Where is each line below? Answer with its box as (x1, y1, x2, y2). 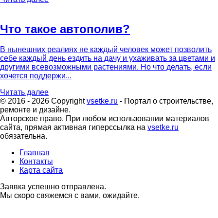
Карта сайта (19, 166, 63, 175)
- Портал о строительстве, (118, 97, 213, 106)
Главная (19, 148, 50, 157)
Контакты (19, 157, 53, 166)
